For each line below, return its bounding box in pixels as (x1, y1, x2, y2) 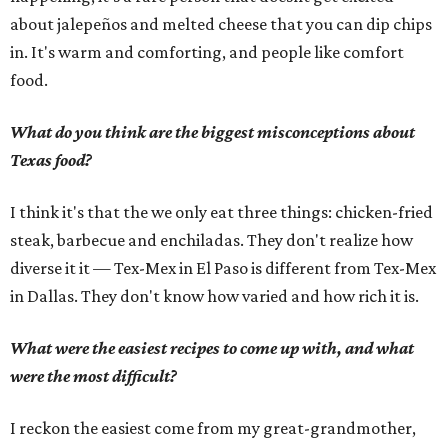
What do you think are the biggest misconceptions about (10, 122, 415, 142)
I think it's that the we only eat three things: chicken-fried (10, 202, 433, 222)
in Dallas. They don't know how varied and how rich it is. (10, 286, 419, 306)
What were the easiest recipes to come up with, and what (10, 338, 414, 358)
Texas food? (10, 150, 92, 170)
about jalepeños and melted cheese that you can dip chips (10, 14, 432, 34)
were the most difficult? (10, 366, 177, 386)
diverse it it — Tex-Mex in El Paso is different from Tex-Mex (10, 258, 436, 278)
